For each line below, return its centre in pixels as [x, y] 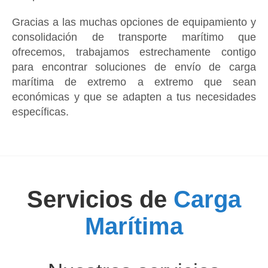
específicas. [40, 112]
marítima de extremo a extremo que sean [134, 82]
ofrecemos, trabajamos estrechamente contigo [134, 52]
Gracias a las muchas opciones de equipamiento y [134, 22]
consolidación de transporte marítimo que [134, 37]
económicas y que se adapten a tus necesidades [134, 97]
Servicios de [100, 199]
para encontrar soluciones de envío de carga [134, 67]
